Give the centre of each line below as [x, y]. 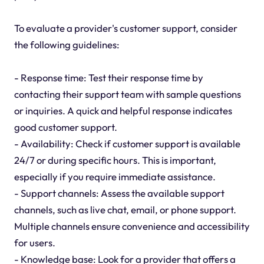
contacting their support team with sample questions [127, 94]
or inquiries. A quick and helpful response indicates [123, 110]
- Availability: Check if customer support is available [127, 143]
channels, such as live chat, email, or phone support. [125, 209]
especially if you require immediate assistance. [115, 176]
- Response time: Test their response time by [108, 77]
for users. [34, 242]
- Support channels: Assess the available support [119, 193]
